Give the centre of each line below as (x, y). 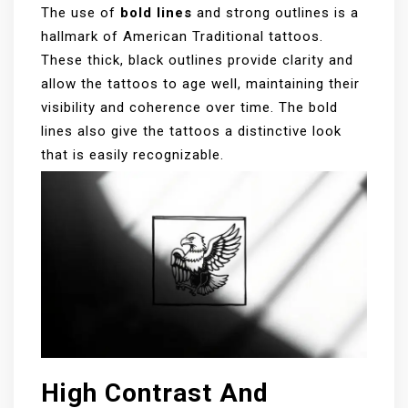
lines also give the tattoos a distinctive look (191, 132)
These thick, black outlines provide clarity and (197, 61)
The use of (81, 13)
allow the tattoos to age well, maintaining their (200, 84)
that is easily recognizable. (133, 155)
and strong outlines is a (275, 13)
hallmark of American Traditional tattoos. (182, 37)
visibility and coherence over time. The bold (189, 108)
